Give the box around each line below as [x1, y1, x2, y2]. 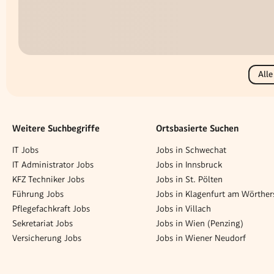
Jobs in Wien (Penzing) [156, 218, 243, 228]
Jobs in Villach [156, 203, 211, 213]
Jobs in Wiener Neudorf [156, 232, 246, 243]
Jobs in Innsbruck [156, 159, 222, 169]
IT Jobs [12, 144, 39, 155]
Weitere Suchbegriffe [12, 123, 100, 135]
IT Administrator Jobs [12, 159, 94, 169]
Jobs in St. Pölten [156, 174, 223, 184]
